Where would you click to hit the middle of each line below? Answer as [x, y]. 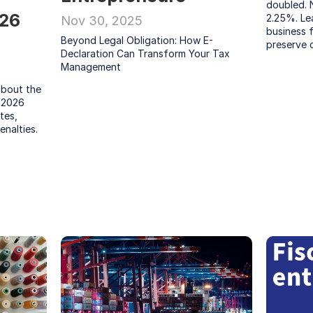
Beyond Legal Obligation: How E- [137, 40]
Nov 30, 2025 [102, 21]
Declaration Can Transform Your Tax [146, 53]
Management [91, 67]
